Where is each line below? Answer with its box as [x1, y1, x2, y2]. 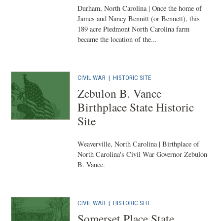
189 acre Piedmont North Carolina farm [77, 24, 190, 34]
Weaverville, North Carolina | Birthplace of [77, 139, 200, 148]
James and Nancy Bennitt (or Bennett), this [77, 14, 200, 23]
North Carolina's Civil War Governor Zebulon [77, 149, 208, 159]
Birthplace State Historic [77, 99, 194, 115]
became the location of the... [77, 35, 157, 44]
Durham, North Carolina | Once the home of [77, 3, 202, 13]
